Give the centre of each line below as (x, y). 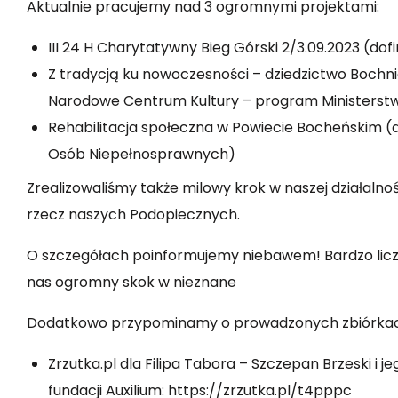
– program (280, 101)
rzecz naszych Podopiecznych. (133, 215)
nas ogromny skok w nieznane (131, 283)
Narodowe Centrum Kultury (143, 101)
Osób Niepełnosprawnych (138, 155)
